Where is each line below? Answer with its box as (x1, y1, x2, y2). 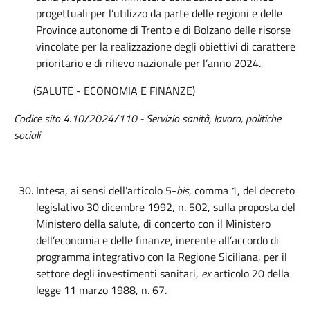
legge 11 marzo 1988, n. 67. (36, 282, 167, 298)
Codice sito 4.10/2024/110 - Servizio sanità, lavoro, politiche (14, 110, 281, 127)
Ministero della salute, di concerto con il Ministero (36, 215, 271, 232)
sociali (14, 127, 40, 143)
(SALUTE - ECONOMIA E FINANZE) (14, 82, 195, 99)
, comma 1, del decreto (189, 182, 295, 199)
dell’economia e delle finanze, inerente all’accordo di (36, 232, 279, 248)
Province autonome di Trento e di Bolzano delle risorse (36, 21, 291, 38)
